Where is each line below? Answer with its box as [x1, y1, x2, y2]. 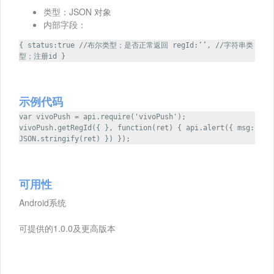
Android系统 [19, 196, 66, 209]
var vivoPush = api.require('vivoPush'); [19, 113, 186, 122]
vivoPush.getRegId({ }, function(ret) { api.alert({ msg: [19, 124, 254, 133]
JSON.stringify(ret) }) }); [19, 135, 130, 144]
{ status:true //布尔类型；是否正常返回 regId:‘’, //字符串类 [19, 41, 253, 50]
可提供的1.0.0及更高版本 [19, 222, 116, 235]
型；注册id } [19, 52, 65, 61]
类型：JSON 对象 [43, 6, 111, 18]
